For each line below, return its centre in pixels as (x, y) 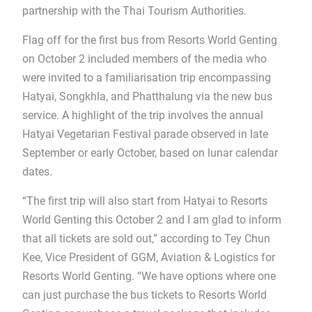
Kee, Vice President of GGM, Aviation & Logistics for (148, 257)
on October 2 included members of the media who (144, 58)
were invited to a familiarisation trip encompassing (146, 77)
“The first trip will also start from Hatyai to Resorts (145, 201)
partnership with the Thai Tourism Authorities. (134, 10)
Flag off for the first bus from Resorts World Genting (149, 40)
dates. (37, 171)
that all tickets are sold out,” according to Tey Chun (146, 238)
